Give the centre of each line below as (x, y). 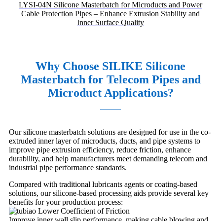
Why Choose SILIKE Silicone (110, 66)
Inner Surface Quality (110, 22)
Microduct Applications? (110, 92)
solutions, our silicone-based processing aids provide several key (109, 193)
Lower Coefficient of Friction (83, 211)
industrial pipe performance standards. (68, 167)
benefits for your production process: (66, 202)
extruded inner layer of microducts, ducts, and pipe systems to (105, 141)
